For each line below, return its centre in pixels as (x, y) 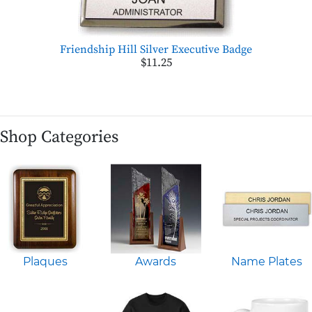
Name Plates (267, 262)
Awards (156, 262)
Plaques (45, 262)
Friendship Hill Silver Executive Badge (156, 49)
